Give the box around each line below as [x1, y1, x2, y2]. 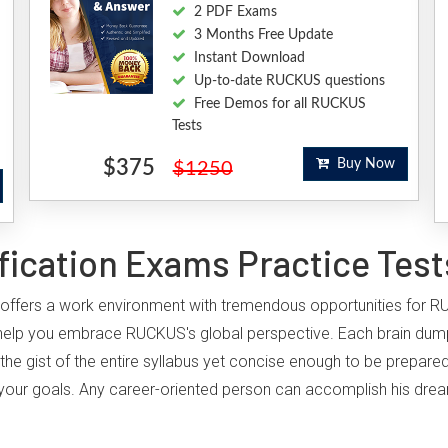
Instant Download [193, 51, 305, 65]
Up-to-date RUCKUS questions [193, 74, 385, 88]
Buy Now [328, 157, 395, 171]
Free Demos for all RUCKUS [193, 97, 366, 111]
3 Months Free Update [193, 28, 333, 42]
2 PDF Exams [193, 5, 277, 19]
